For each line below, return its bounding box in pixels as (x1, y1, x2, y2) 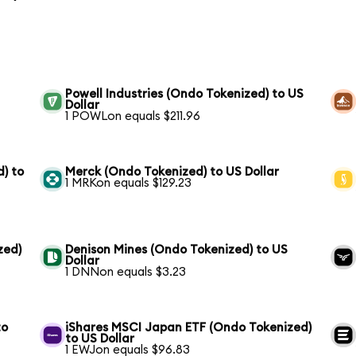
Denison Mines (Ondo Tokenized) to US (65, 243, 288, 256)
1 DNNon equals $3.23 (65, 265, 187, 278)
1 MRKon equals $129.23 (65, 176, 192, 189)
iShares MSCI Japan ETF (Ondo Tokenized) (65, 321, 312, 334)
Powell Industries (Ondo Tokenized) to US (65, 87, 304, 100)
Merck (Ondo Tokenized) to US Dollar (65, 165, 280, 178)
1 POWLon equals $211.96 (65, 110, 201, 122)
